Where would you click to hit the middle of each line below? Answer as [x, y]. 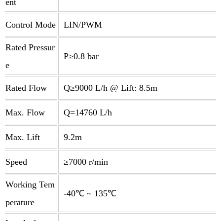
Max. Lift [23, 137]
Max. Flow [25, 113]
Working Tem [30, 185]
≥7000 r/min [85, 162]
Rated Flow [26, 88]
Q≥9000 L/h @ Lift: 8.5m [109, 88]
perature [20, 203]
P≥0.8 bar [80, 56]
